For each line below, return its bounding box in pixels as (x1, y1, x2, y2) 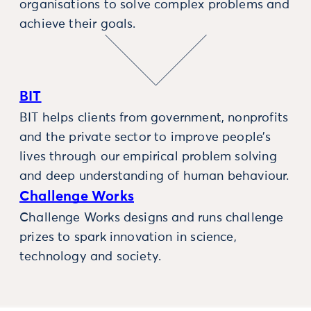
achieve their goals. (19, 18, 136, 31)
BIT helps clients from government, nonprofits (19, 112, 289, 125)
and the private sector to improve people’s (19, 131, 271, 144)
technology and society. (19, 251, 162, 264)
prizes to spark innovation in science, (19, 231, 237, 244)
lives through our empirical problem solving (19, 151, 277, 164)
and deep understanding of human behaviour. (19, 170, 289, 183)
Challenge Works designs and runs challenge (19, 212, 284, 225)
